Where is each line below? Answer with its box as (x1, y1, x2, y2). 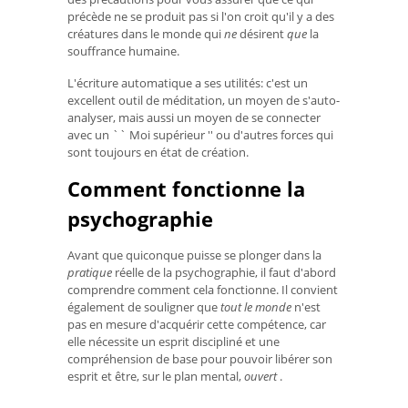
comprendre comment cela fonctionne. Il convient (67, 281, 338, 299)
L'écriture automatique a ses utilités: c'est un (67, 74, 308, 91)
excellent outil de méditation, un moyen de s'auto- (67, 91, 340, 108)
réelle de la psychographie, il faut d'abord (112, 264, 336, 281)
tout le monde (220, 299, 291, 316)
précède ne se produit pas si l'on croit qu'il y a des (67, 7, 334, 25)
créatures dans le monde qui (67, 25, 224, 42)
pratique (67, 264, 112, 281)
